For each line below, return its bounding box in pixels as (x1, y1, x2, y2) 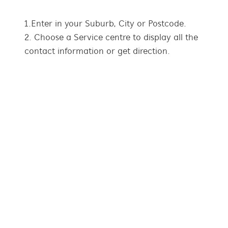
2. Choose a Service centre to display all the (24, 33, 198, 43)
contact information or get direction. (24, 46, 170, 56)
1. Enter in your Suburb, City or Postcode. (24, 19, 186, 29)
